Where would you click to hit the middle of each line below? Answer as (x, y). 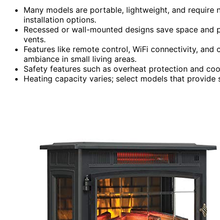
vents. (35, 39)
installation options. (60, 19)
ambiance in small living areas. (80, 59)
